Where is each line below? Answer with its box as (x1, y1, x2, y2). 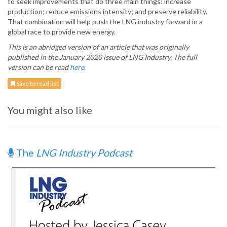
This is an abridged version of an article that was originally (8, 43, 189, 52)
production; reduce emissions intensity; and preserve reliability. (8, 7, 207, 16)
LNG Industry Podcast (36, 146, 132, 159)
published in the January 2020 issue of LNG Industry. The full (8, 53, 197, 62)
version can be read (8, 63, 70, 72)
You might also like (8, 104, 92, 117)
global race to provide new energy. (8, 27, 116, 36)
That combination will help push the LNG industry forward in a (8, 17, 203, 26)
